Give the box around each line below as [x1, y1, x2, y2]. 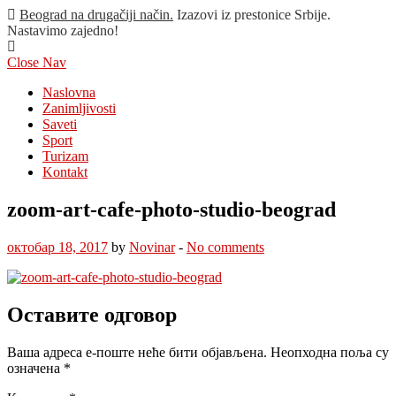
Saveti [42, 117, 77, 132]
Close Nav [7, 55, 66, 70]
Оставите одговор [7, 302, 177, 326]
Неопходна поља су [270, 344, 389, 360]
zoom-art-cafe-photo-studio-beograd [7, 197, 336, 221]
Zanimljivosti [42, 101, 116, 116]
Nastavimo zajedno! [7, 23, 118, 38]
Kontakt [42, 164, 88, 179]
